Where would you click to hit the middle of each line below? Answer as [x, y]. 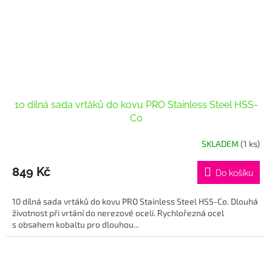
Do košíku [234, 173]
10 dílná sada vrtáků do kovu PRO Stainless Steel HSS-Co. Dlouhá [135, 202]
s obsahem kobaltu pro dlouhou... [76, 225]
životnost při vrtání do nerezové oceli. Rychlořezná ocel [118, 213]
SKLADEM [221, 143]
